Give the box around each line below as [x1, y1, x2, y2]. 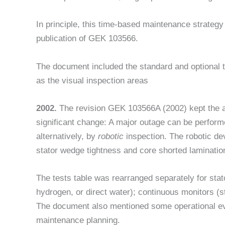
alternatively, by [36, 131, 98, 141]
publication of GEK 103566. [36, 34, 138, 44]
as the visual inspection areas [36, 75, 148, 85]
